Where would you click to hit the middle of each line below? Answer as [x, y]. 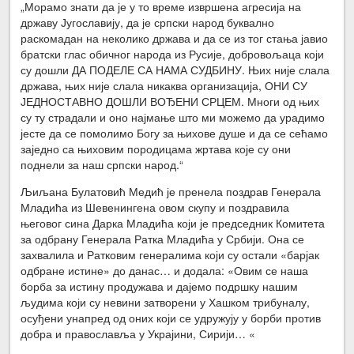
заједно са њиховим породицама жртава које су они [156, 149]
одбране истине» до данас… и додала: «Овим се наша [165, 271]
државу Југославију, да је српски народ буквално [148, 23]
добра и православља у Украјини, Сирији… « [138, 334]
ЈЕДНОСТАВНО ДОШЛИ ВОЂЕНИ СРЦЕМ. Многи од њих [170, 102]
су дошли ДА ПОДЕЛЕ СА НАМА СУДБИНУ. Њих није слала [175, 70]
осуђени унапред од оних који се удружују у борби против [171, 318]
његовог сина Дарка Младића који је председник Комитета [173, 223]
